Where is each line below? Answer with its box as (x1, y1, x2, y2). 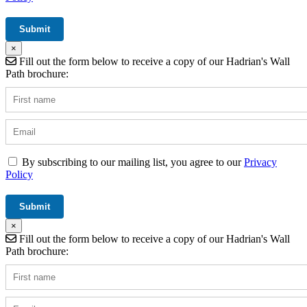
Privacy (244, 156, 277, 169)
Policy (5, 169, 33, 181)
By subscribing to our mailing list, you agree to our (22, 156, 244, 169)
